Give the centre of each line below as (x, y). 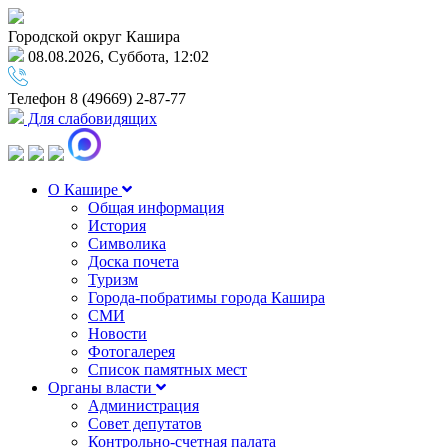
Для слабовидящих (90, 118)
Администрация (143, 405)
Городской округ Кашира (94, 36)
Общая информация (156, 207)
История (117, 225)
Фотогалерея (131, 351)
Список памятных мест (167, 369)
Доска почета (133, 261)
